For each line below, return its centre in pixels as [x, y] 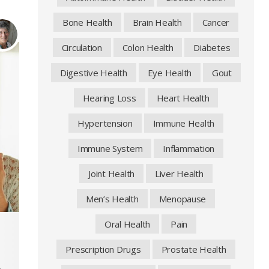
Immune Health [184, 123]
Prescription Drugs [103, 249]
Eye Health [170, 73]
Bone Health [87, 22]
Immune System [110, 148]
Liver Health [179, 174]
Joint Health [111, 174]
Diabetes [212, 47]
